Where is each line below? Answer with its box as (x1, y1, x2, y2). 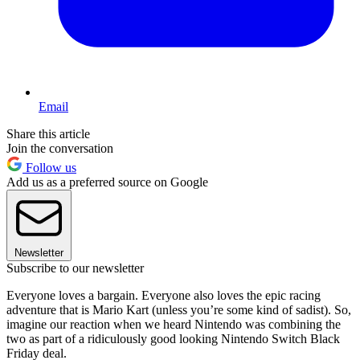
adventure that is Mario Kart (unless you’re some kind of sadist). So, (6, 303, 351, 317)
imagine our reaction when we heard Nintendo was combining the (6, 317, 341, 332)
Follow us (22, 161, 76, 175)
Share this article (6, 127, 90, 141)
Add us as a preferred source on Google (6, 175, 208, 190)
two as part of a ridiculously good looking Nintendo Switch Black (6, 332, 340, 346)
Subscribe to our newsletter (6, 261, 144, 276)
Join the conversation (6, 141, 113, 156)
